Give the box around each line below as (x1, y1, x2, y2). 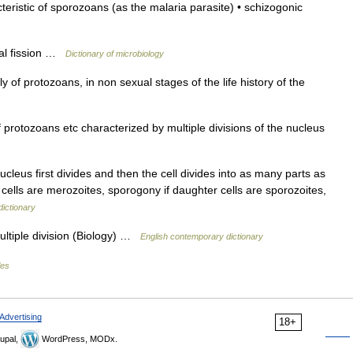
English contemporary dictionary (140, 232, 263, 241)
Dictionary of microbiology (65, 49, 164, 58)
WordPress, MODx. (39, 334, 117, 344)
